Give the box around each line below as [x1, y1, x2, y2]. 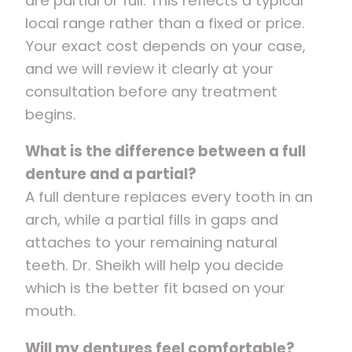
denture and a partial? [25, 164, 196, 185]
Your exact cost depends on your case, [25, 35, 306, 56]
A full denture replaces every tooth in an [25, 187, 313, 207]
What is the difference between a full [25, 141, 306, 162]
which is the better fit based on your [25, 278, 285, 299]
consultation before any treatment [25, 81, 277, 101]
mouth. [25, 301, 76, 321]
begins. [25, 104, 76, 124]
